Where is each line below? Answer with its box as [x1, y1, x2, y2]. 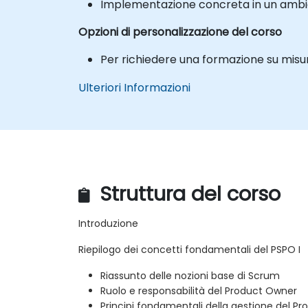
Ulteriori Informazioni [78, 79, 190, 96]
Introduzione [78, 217, 138, 231]
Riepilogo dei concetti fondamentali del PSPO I [78, 243, 300, 257]
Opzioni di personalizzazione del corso [78, 23, 282, 40]
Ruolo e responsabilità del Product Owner [100, 284, 297, 298]
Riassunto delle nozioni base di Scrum [100, 269, 280, 283]
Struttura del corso [94, 180, 280, 208]
